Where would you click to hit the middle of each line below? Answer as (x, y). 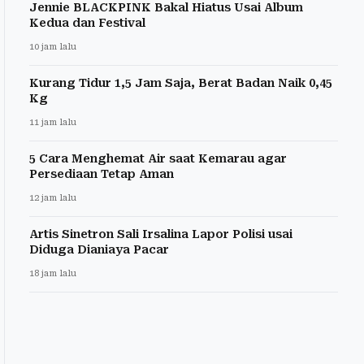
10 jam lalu (53, 46)
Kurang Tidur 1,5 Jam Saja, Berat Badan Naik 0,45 (181, 82)
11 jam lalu (53, 122)
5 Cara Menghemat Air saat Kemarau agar (158, 158)
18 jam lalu (53, 273)
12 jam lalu (53, 197)
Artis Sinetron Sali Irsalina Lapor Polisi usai (161, 234)
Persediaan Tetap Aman (102, 173)
